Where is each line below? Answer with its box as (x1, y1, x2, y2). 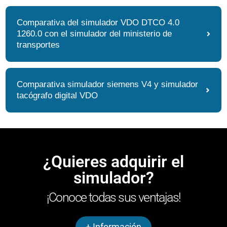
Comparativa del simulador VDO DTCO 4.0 (17, 18, 179, 28)
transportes (17, 40, 60, 50)
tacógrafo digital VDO (17, 91, 98, 101)
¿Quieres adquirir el (43, 152, 184, 172)
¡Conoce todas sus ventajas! (46, 190, 181, 205)
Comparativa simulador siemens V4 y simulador (17, 80, 198, 90)
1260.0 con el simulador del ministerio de (17, 29, 172, 39)
